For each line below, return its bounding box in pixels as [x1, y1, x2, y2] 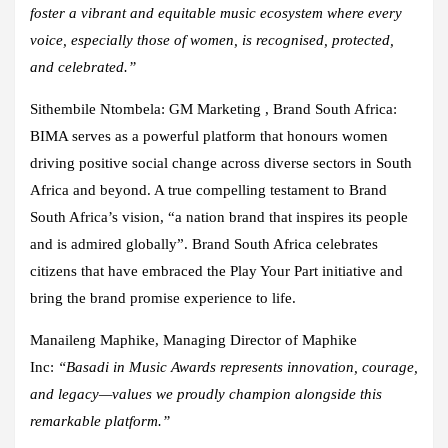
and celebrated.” [30, 58, 136, 75]
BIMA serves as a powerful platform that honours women [30, 127, 388, 144]
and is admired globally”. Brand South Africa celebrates [30, 235, 378, 252]
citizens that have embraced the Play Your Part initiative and [30, 262, 403, 279]
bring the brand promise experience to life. [30, 289, 296, 306]
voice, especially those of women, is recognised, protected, [30, 31, 394, 48]
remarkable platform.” [30, 412, 170, 429]
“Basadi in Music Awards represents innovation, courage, [58, 358, 418, 375]
